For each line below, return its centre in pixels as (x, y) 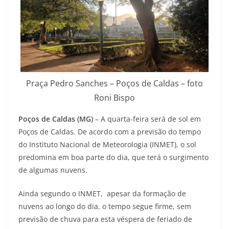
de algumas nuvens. (53, 170)
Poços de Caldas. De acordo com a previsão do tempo (110, 132)
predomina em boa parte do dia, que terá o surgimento (113, 157)
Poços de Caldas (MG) (56, 119)
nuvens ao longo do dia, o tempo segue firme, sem (105, 207)
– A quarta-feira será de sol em (147, 119)
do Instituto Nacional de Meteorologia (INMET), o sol (107, 145)
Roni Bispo (114, 98)
